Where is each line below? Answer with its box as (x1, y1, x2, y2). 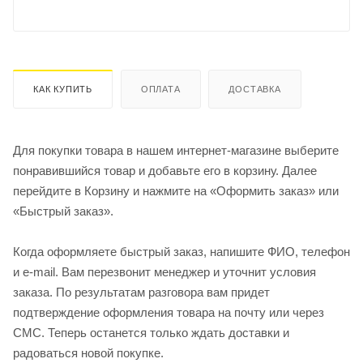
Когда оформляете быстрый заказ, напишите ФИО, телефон (13, 244, 350, 258)
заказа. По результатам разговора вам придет (13, 284, 270, 299)
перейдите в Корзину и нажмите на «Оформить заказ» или (13, 183, 339, 198)
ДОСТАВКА (228, 83, 281, 94)
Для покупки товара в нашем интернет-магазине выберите (13, 143, 339, 157)
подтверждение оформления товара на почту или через (13, 305, 324, 319)
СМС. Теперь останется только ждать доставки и (13, 325, 289, 340)
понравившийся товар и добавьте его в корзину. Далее (13, 163, 317, 177)
